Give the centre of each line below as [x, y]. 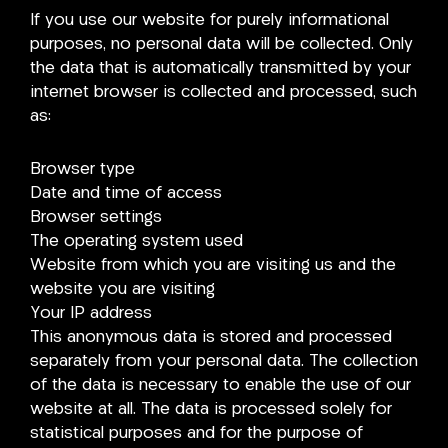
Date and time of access [126, 194]
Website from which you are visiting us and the [213, 266]
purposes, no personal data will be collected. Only [221, 44]
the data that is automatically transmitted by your [220, 68]
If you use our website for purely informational [209, 20]
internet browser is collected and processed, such [223, 92]
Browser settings [96, 218]
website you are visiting [122, 290]
